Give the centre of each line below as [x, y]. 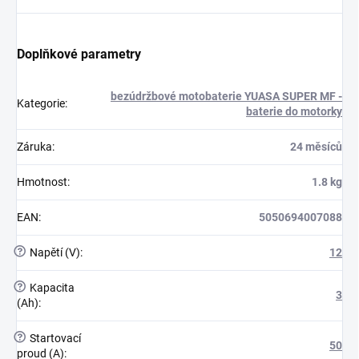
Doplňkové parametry [79, 54]
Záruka [34, 146]
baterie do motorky [294, 111]
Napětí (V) [54, 252]
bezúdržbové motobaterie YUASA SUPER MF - [226, 96]
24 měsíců [316, 146]
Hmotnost [42, 182]
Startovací [54, 338]
